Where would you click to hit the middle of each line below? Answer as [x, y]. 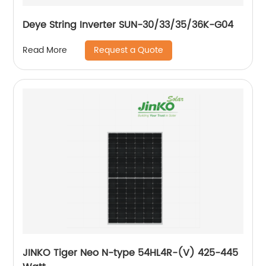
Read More [45, 50]
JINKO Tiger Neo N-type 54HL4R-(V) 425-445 [80, 253]
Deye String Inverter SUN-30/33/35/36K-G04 [128, 25]
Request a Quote [129, 50]
